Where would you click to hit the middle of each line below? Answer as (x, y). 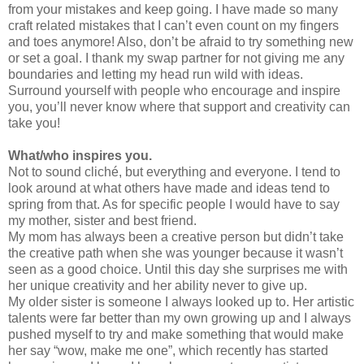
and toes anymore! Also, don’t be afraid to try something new (181, 42)
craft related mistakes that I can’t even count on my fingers (173, 26)
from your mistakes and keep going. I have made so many (173, 10)
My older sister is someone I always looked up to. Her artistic (181, 302)
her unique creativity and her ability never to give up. (158, 286)
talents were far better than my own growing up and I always (180, 318)
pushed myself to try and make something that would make (176, 335)
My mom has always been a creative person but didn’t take (176, 237)
